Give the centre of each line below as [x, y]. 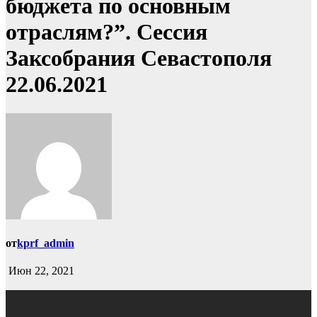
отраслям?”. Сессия [106, 32]
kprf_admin [46, 243]
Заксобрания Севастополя [139, 58]
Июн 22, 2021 [40, 271]
